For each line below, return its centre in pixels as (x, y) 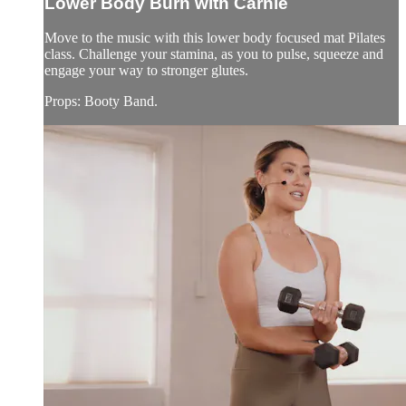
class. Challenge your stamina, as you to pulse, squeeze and (214, 54)
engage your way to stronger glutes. (146, 71)
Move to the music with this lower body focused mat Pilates (215, 38)
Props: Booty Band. (101, 101)
